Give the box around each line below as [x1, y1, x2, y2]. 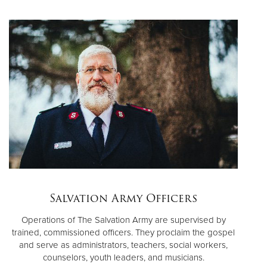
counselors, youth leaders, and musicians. [42, 252, 204, 263]
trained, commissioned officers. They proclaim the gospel [12, 226, 235, 238]
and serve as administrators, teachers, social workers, [19, 239, 228, 250]
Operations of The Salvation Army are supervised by [21, 214, 226, 225]
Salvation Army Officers [49, 189, 197, 207]
